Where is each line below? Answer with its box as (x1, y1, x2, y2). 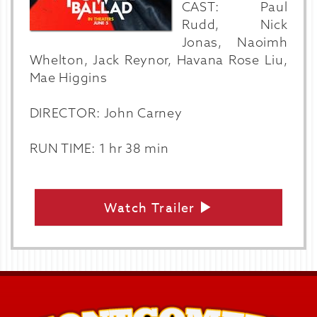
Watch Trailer (104, 199, 200, 218)
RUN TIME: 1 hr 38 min (29, 140, 169, 156)
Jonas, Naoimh (181, 34, 288, 50)
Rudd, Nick (181, 16, 288, 33)
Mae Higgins (29, 69, 108, 86)
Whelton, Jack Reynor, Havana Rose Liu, (29, 52, 288, 68)
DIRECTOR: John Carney (29, 105, 183, 121)
